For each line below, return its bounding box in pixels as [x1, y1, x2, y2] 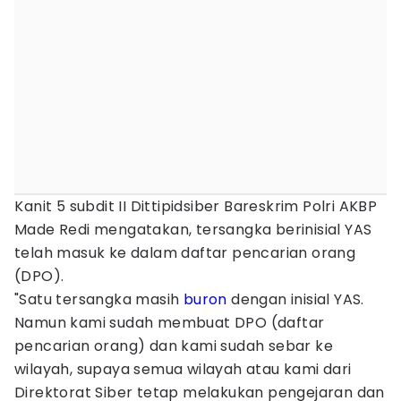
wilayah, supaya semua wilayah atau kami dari [14, 359, 352, 380]
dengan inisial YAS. [226, 289, 364, 310]
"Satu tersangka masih [14, 289, 183, 310]
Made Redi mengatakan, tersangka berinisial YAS [14, 219, 372, 240]
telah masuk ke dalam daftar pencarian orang [14, 243, 356, 263]
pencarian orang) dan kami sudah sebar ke [14, 336, 333, 356]
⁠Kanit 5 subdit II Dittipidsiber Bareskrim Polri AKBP [14, 196, 378, 217]
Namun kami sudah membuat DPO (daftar [14, 312, 325, 333]
